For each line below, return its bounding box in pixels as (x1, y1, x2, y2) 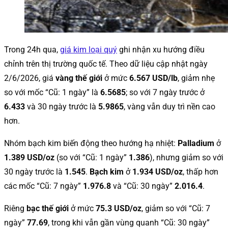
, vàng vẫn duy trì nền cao (124, 101, 215, 111)
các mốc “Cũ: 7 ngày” (4, 181, 83, 191)
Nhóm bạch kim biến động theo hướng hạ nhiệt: (4, 138, 178, 148)
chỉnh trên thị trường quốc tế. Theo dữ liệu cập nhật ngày (4, 59, 208, 69)
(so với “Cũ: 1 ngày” (54, 152, 129, 162)
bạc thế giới (26, 203, 69, 213)
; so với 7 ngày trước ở (126, 87, 205, 97)
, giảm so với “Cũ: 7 (141, 203, 210, 213)
